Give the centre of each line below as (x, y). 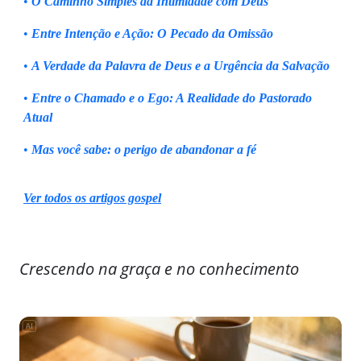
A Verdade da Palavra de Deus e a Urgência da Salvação (180, 65)
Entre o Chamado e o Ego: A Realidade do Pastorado (172, 98)
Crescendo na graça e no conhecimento (159, 268)
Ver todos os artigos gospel (92, 197)
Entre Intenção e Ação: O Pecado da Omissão (152, 33)
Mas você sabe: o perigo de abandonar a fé (144, 149)
